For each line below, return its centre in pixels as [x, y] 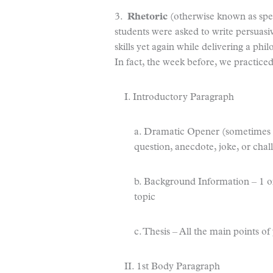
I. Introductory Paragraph [179, 97]
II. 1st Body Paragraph [172, 267]
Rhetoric [147, 17]
